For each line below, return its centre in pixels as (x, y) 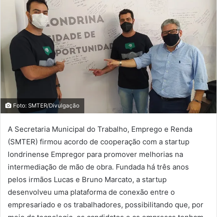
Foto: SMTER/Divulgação (46, 106)
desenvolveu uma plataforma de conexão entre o (91, 192)
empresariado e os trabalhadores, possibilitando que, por (106, 205)
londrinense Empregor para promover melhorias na (95, 155)
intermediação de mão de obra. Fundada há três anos (98, 167)
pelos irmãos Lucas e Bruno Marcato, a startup (87, 180)
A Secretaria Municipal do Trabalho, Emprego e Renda (100, 129)
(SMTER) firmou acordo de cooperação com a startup (99, 142)
